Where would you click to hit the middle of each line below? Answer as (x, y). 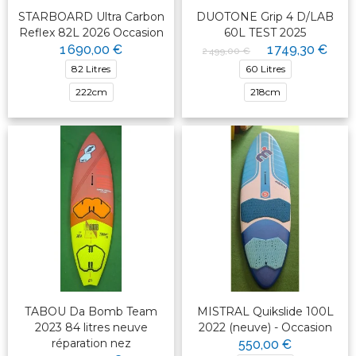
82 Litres (91, 69)
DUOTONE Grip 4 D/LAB (265, 17)
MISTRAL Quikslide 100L (265, 312)
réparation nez (91, 344)
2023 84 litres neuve (91, 328)
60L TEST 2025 (265, 33)
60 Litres (265, 69)
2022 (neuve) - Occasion (265, 328)
